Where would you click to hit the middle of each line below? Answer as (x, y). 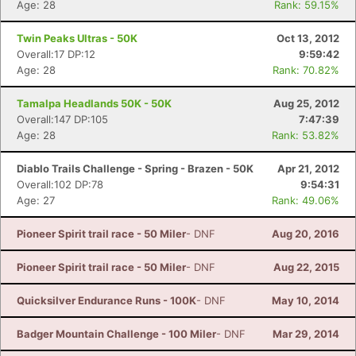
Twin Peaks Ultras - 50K (77, 38)
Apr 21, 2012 (308, 168)
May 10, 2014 (306, 300)
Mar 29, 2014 (306, 334)
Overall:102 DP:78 (60, 184)
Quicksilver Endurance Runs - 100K (106, 300)
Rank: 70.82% (306, 70)
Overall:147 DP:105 (62, 119)
